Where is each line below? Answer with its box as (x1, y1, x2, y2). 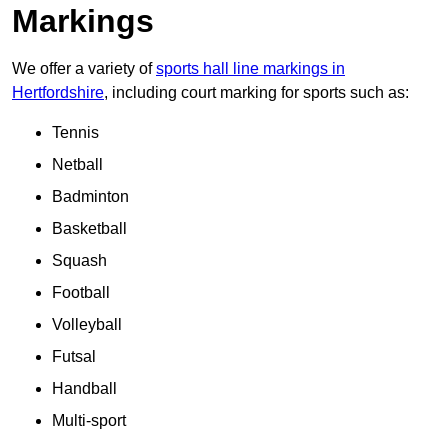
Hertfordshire (12, 84, 104, 102)
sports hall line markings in (156, 60, 345, 78)
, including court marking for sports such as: (104, 84, 409, 102)
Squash (52, 252, 107, 270)
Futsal (52, 348, 96, 366)
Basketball (52, 220, 127, 238)
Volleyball (52, 316, 122, 334)
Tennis (52, 124, 99, 142)
